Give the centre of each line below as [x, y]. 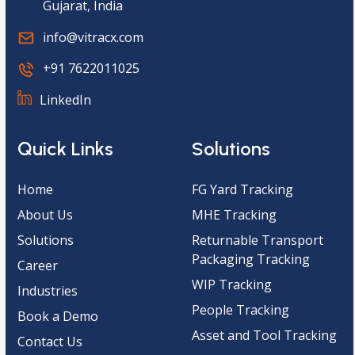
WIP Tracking [231, 284]
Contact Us [50, 341]
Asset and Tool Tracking [264, 335]
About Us [46, 214]
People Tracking [240, 309]
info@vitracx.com [94, 37]
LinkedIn [66, 99]
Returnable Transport [257, 240]
